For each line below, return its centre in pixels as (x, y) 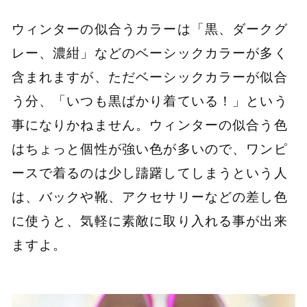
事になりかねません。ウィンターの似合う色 (149, 125)
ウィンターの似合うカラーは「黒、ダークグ (149, 29)
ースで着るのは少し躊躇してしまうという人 (149, 173)
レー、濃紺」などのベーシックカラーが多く (149, 53)
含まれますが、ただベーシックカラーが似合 (149, 77)
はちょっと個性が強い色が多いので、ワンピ (149, 149)
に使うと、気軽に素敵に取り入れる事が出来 (149, 221)
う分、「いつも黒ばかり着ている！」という (149, 101)
